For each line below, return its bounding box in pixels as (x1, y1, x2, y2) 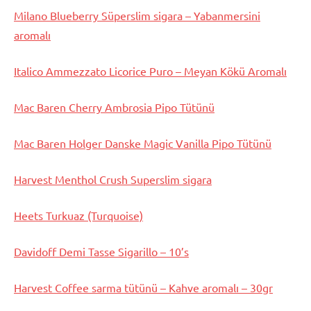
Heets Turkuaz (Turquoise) (14, 208, 143, 223)
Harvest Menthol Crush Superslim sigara (14, 172, 212, 187)
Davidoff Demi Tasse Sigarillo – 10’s (14, 244, 189, 259)
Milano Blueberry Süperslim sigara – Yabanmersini (14, 8, 260, 23)
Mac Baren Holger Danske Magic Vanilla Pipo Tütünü (14, 136, 271, 151)
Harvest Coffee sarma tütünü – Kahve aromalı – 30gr (14, 280, 273, 295)
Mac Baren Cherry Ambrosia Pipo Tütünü (14, 100, 215, 115)
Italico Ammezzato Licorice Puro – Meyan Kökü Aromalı (14, 64, 287, 78)
